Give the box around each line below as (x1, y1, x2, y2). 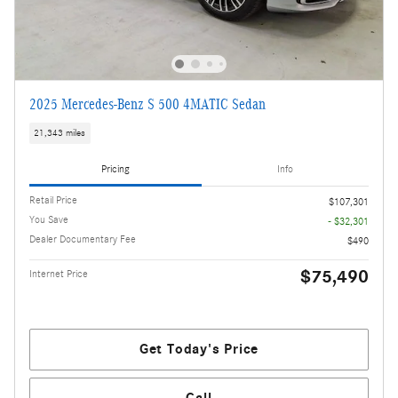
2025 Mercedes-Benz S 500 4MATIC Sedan (29, 96, 266, 114)
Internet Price (29, 267, 88, 281)
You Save (29, 213, 68, 227)
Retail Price (29, 194, 77, 207)
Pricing (101, 163, 130, 176)
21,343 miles (34, 127, 86, 139)
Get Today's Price (139, 341, 259, 358)
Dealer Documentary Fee (29, 233, 136, 246)
